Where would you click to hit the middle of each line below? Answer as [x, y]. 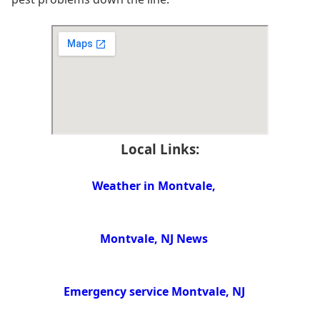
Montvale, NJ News [154, 238]
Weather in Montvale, [154, 186]
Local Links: [160, 149]
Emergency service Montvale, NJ [154, 291]
